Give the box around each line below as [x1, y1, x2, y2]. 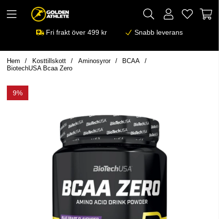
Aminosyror [78, 57, 110, 65]
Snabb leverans [134, 28, 183, 36]
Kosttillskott [32, 57, 66, 65]
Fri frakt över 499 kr [46, 28, 125, 36]
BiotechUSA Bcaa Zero [7, 64, 72, 72]
